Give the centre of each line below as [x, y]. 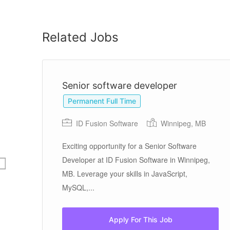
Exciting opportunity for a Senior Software [129, 146]
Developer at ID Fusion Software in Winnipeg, [136, 160]
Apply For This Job [140, 219]
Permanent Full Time [102, 101]
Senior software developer [120, 85]
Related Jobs [80, 37]
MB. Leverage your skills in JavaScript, [125, 174]
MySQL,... [78, 187]
